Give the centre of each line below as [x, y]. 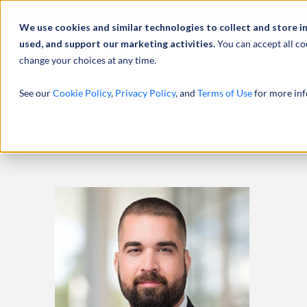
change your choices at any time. [88, 60]
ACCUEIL [71, 118]
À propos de [232, 12]
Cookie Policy [82, 93]
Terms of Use [225, 93]
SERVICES [260, 62]
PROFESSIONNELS [127, 118]
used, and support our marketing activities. [118, 44]
